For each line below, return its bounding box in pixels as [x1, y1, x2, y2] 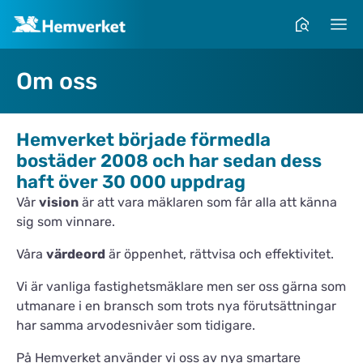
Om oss [16, 67, 97, 95]
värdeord [46, 246, 105, 262]
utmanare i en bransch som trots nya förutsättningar [16, 298, 336, 314]
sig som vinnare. [16, 214, 115, 229]
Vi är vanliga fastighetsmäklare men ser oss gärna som [16, 279, 346, 294]
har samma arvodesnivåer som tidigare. [16, 318, 255, 333]
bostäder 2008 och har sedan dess [16, 150, 322, 172]
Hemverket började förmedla [16, 129, 271, 151]
